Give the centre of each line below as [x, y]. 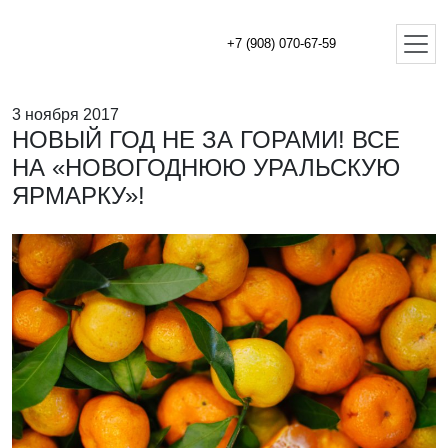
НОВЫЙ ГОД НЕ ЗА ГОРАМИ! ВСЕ [206, 139]
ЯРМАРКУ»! [78, 195]
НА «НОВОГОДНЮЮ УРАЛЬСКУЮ [206, 167]
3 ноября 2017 [65, 114]
